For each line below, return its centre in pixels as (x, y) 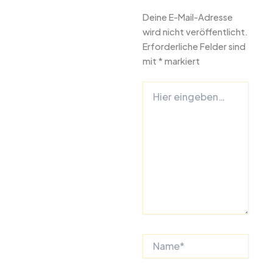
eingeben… (164, 99)
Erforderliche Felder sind (194, 46)
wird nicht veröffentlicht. (195, 31)
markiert (181, 61)
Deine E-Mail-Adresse (188, 17)
